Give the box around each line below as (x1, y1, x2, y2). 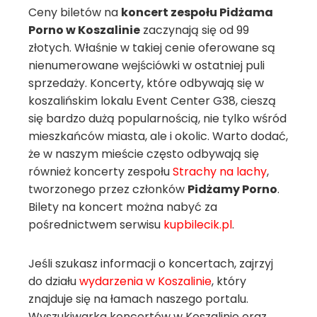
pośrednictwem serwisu (28, 217, 163, 233)
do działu (28, 273, 79, 289)
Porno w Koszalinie (28, 22, 140, 38)
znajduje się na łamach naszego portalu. (28, 291, 248, 307)
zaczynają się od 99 (140, 22, 249, 38)
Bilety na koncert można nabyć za (28, 199, 217, 215)
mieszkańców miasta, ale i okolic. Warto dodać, (28, 128, 288, 144)
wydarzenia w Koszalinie (79, 273, 212, 289)
